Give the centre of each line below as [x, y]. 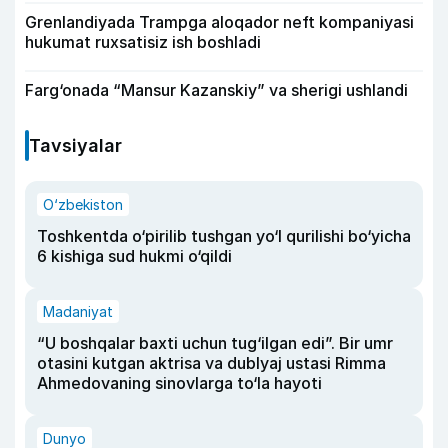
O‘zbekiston [83, 204]
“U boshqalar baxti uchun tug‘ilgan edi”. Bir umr [215, 342]
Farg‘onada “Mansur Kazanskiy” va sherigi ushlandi [216, 89]
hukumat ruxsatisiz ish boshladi [143, 41]
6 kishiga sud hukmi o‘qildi [134, 255]
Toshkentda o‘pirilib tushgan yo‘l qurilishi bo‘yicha [224, 235]
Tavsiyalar [75, 145]
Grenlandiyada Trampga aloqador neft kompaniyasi [219, 21]
